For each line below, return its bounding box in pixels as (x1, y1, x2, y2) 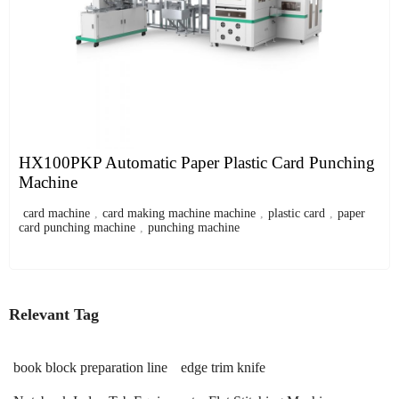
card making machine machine (102, 207, 256, 220)
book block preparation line (13, 360, 167, 375)
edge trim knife (181, 360, 265, 375)
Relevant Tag (9, 305, 99, 323)
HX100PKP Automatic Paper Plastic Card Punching (19, 153, 375, 172)
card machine (23, 207, 90, 220)
